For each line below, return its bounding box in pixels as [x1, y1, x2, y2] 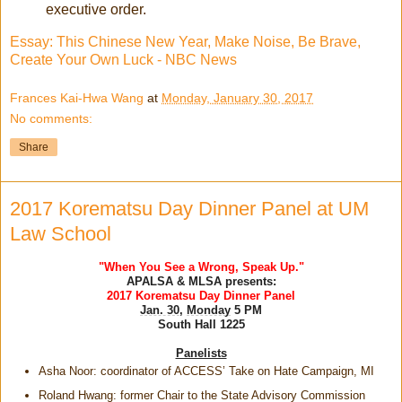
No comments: [10, 111, 92, 127]
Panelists [175, 346, 227, 361]
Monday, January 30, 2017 [162, 91, 313, 106]
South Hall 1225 [157, 318, 245, 332]
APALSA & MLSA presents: [126, 275, 276, 289]
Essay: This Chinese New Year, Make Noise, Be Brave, [10, 33, 361, 49]
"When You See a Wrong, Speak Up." [98, 260, 304, 275]
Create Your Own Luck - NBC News [10, 51, 237, 67]
